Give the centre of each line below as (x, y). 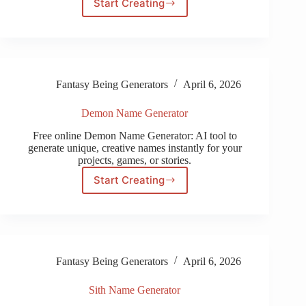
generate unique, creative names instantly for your (135, 148)
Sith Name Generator (135, 290)
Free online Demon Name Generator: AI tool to (135, 135)
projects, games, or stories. (135, 160)
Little (146, 22)
